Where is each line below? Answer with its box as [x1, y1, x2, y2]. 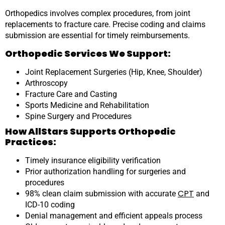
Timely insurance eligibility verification [25, 156, 161, 165]
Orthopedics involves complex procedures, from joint [5, 8, 190, 18]
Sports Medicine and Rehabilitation [25, 100, 149, 110]
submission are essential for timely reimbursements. [5, 30, 190, 40]
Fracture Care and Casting [25, 89, 117, 99]
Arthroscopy [25, 78, 68, 88]
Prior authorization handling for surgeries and [25, 167, 186, 176]
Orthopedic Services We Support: [5, 47, 171, 60]
